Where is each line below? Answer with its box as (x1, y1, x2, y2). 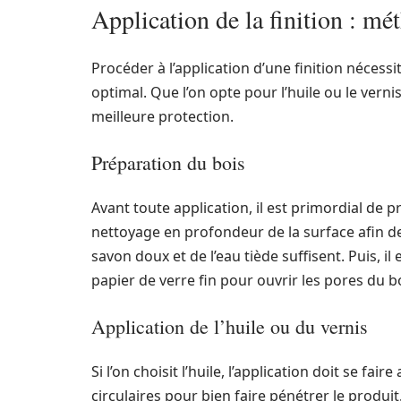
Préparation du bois (91, 149, 245, 175)
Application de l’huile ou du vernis (91, 313, 368, 339)
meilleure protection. (91, 107, 234, 126)
